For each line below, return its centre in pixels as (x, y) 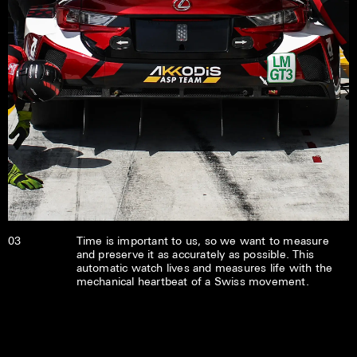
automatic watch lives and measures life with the (204, 267)
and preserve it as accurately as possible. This (195, 253)
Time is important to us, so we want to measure (202, 240)
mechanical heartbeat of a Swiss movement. (192, 280)
